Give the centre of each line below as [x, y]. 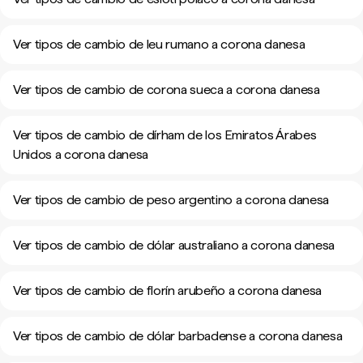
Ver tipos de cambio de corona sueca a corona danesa [167, 90]
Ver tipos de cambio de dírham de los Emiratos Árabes [165, 135]
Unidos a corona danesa [81, 154]
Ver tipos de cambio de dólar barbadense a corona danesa [178, 336]
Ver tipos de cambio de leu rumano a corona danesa [159, 44]
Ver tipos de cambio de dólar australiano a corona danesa [174, 245]
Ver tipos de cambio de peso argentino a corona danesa [171, 200]
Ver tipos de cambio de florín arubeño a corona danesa [168, 290]
